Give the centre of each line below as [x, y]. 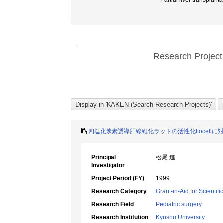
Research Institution [120, 217]
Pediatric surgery [179, 204]
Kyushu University [180, 217]
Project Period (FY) [118, 178]
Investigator [108, 165]
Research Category [119, 191]
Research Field [112, 204]
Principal [104, 157]
